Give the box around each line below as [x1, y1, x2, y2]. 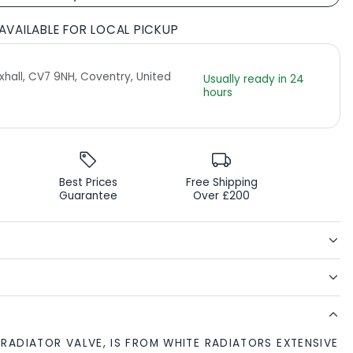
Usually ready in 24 [203, 72, 304, 87]
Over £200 [193, 188, 251, 204]
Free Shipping [185, 175, 258, 191]
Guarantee [58, 188, 117, 204]
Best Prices [58, 175, 117, 191]
